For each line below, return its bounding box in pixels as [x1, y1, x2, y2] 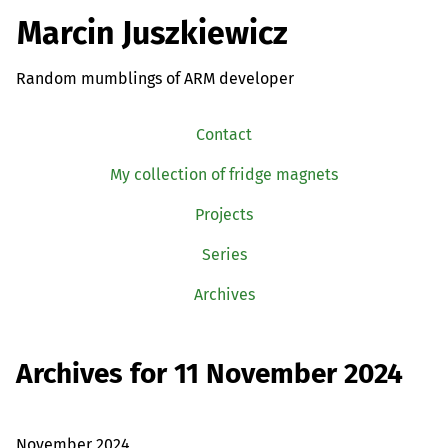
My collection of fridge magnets [110, 164, 338, 184]
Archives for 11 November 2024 [16, 357, 403, 391]
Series [201, 244, 247, 264]
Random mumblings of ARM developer [16, 68, 294, 88]
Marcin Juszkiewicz [17, 14, 288, 53]
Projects [195, 204, 253, 224]
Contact [196, 124, 252, 144]
